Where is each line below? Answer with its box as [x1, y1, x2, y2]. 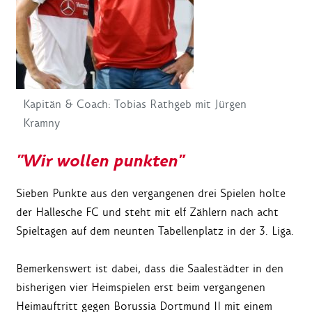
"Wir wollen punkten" [16, 150, 184, 173]
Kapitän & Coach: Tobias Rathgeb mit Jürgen [23, 97, 247, 111]
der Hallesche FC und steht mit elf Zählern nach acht [16, 205, 279, 220]
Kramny [23, 116, 60, 130]
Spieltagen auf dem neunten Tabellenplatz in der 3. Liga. [16, 224, 294, 239]
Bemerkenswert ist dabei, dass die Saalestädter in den [16, 261, 283, 276]
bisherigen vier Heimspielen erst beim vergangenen [16, 280, 265, 295]
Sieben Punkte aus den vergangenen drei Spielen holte [16, 186, 286, 201]
